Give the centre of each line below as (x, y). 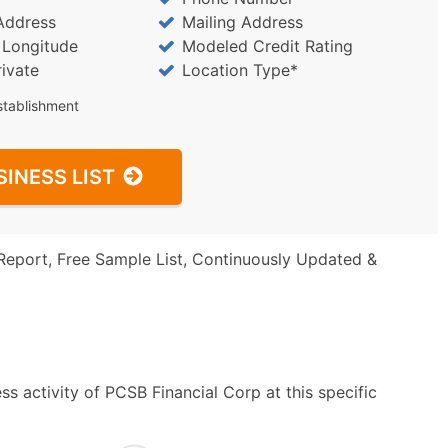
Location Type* (239, 70)
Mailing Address (242, 22)
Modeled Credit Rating (267, 46)
